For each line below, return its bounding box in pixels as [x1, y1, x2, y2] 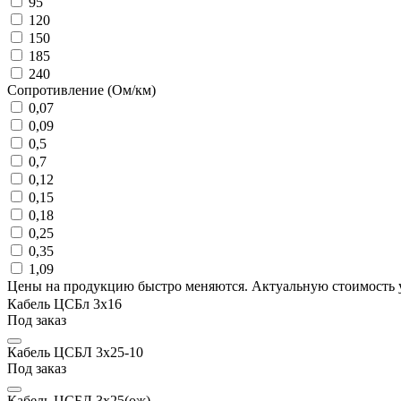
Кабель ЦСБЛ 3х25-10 [7, 344, 143, 360]
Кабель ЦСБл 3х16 [7, 295, 122, 311]
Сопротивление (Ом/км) [7, 81, 156, 98]
